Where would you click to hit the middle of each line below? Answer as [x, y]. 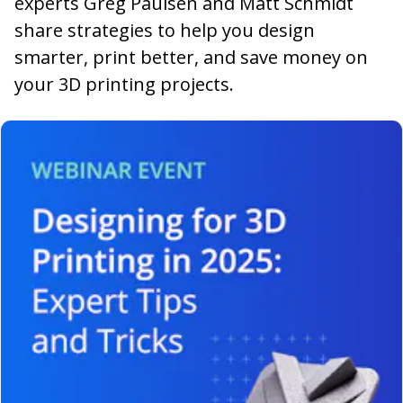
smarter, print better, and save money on [191, 57]
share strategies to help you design [165, 30]
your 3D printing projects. [124, 84]
